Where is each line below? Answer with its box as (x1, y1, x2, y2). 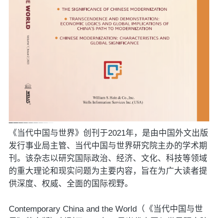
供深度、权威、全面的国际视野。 (8, 179, 133, 189)
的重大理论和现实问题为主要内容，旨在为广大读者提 (8, 166, 207, 176)
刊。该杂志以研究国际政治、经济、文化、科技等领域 (8, 154, 207, 163)
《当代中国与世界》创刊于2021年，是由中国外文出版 (8, 128, 208, 138)
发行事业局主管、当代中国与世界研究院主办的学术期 (8, 141, 207, 151)
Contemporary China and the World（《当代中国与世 (8, 204, 203, 214)
